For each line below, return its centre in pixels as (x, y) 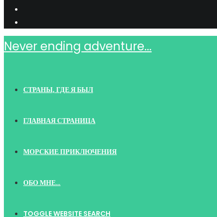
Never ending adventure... (78, 46)
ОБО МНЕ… (42, 183)
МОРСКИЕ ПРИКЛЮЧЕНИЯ (70, 152)
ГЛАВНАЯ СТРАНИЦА (59, 121)
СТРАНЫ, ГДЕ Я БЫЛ (58, 90)
